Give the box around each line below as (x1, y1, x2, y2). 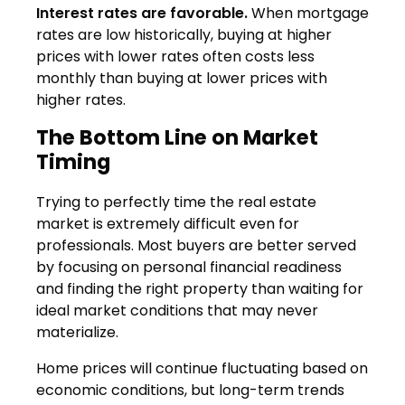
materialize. (36, 322, 118, 344)
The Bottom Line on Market (36, 123, 318, 153)
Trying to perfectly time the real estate (36, 192, 316, 213)
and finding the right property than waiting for (36, 278, 363, 300)
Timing (36, 147, 110, 177)
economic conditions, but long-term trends (36, 380, 344, 401)
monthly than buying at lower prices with (36, 68, 327, 89)
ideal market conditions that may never (36, 300, 318, 322)
